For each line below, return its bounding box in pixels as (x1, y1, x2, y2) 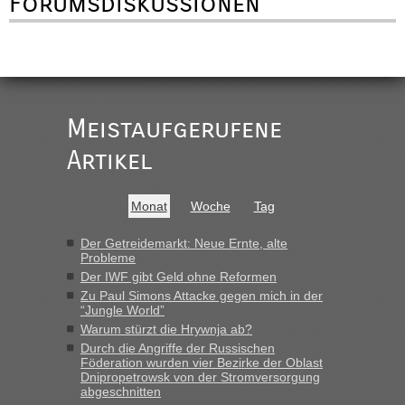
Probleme (80, 250, 136, 265)
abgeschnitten (80, 383, 161, 399)
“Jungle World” (80, 302, 165, 317)
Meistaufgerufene (67, 112, 282, 145)
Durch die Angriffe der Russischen (80, 340, 275, 355)
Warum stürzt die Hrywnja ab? (80, 321, 252, 336)
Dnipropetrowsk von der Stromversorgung (80, 369, 320, 384)
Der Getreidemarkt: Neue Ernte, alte (80, 235, 287, 250)
